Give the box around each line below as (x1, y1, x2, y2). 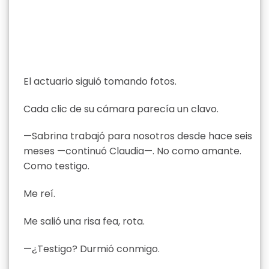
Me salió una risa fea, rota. (23, 214, 145, 229)
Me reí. (23, 187, 55, 201)
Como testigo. (23, 159, 89, 174)
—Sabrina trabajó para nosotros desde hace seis (23, 129, 252, 144)
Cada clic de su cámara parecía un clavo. (23, 101, 219, 116)
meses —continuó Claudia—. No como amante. (23, 144, 241, 159)
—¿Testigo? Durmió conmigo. (23, 241, 160, 256)
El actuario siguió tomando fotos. (23, 74, 177, 88)
